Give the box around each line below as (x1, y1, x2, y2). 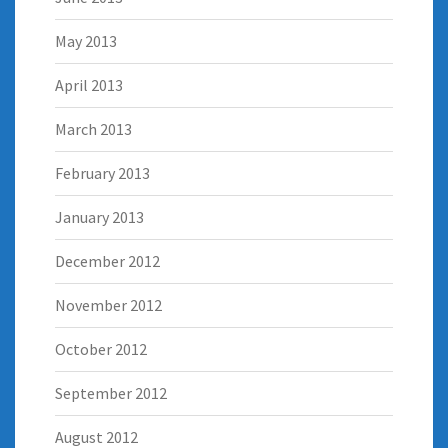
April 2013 (55, 74, 123, 95)
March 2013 (55, 118, 132, 139)
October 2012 (55, 338, 147, 359)
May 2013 (55, 30, 117, 51)
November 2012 (55, 294, 162, 315)
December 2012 (55, 250, 160, 271)
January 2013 (55, 206, 144, 227)
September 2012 (55, 382, 167, 403)
